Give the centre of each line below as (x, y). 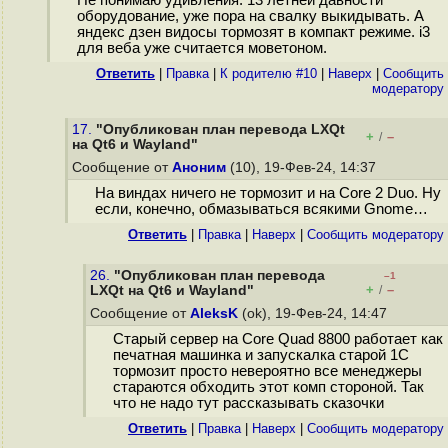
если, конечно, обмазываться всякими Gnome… (261, 209)
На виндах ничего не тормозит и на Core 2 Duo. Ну (267, 193)
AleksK (214, 313)
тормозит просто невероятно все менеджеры (267, 371)
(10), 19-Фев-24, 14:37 (303, 167)
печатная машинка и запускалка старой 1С (260, 355)
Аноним (199, 167)
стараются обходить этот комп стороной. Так (268, 387)
